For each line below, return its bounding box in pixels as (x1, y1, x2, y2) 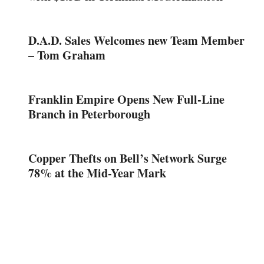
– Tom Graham (28, 47, 105, 64)
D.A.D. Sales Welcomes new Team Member (28, 32, 245, 49)
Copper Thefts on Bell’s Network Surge (28, 150, 227, 167)
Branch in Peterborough (28, 105, 150, 123)
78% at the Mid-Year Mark (28, 164, 166, 182)
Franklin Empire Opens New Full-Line (28, 91, 225, 108)
